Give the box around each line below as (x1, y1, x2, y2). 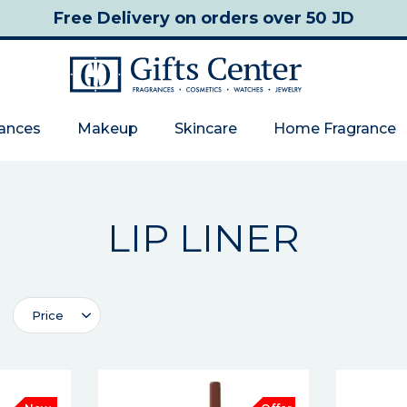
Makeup (77, 120, 138, 137)
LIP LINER (107, 214, 300, 262)
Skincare (174, 120, 237, 137)
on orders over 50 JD (169, 8, 354, 28)
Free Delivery (53, 8, 170, 28)
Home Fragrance (273, 120, 396, 137)
